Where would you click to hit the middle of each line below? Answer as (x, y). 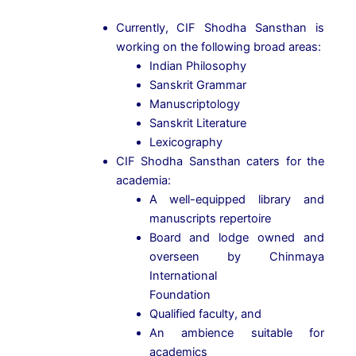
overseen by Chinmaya (236, 257)
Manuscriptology (194, 104)
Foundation (180, 295)
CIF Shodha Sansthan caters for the (220, 162)
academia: (143, 181)
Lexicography (186, 143)
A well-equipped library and (236, 200)
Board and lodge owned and (236, 238)
